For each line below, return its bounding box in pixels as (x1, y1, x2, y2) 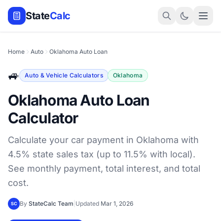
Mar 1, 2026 (101, 200, 133, 207)
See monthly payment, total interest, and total (8, 163, 200, 174)
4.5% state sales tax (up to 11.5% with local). (8, 149, 195, 159)
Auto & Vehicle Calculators (25, 72, 103, 79)
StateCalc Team (29, 200, 74, 207)
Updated (75, 200, 101, 207)
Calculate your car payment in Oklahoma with (8, 135, 199, 145)
